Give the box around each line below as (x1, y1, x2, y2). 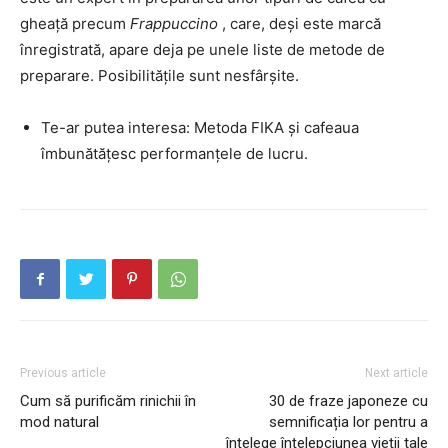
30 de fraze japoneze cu (269, 392, 428, 410)
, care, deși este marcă (218, 14, 381, 33)
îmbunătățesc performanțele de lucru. (41, 144, 308, 163)
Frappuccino (130, 14, 218, 33)
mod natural (20, 413, 99, 431)
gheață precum (20, 14, 130, 33)
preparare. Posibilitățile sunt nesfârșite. (20, 66, 299, 85)
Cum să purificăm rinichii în (20, 392, 196, 410)
